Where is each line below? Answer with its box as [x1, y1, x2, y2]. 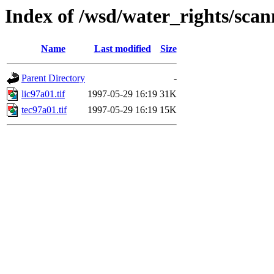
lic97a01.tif [21, 89, 65, 100]
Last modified [94, 43, 151, 54]
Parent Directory [21, 73, 85, 84]
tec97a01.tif [21, 105, 67, 116]
